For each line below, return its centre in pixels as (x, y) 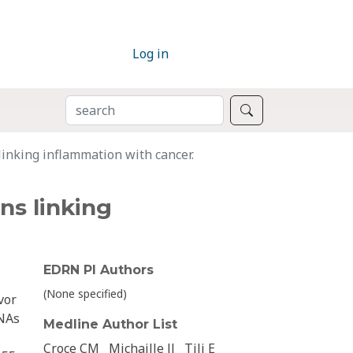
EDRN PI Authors (98, 270)
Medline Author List (110, 325)
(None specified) (85, 294)
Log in (150, 54)
